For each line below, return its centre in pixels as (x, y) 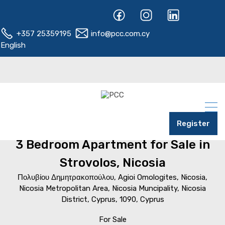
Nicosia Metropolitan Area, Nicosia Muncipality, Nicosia (113, 188)
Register (193, 124)
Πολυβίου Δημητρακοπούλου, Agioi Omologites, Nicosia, (113, 177)
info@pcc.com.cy (119, 34)
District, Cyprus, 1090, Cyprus (113, 199)
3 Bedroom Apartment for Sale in (113, 145)
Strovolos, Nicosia (113, 163)
